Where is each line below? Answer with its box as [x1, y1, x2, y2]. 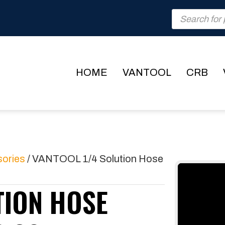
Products [171, 8, 214, 19]
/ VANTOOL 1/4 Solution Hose [25, 153, 163, 164]
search [171, 18, 203, 29]
